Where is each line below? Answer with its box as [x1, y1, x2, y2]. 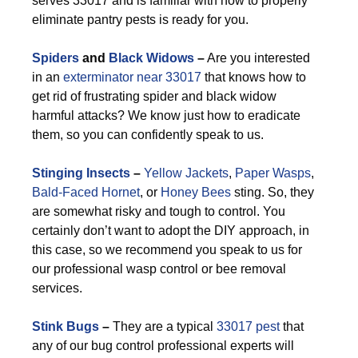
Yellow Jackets [144, 166, 229, 180]
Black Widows [109, 51, 194, 65]
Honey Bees [161, 185, 231, 199]
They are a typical [109, 320, 217, 333]
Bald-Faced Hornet [32, 185, 140, 199]
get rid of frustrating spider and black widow [32, 89, 276, 103]
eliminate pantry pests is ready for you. [32, 13, 249, 26]
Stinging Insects [32, 166, 130, 180]
